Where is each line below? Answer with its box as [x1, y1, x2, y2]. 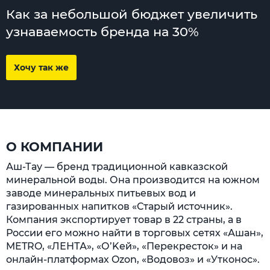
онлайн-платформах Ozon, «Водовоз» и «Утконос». [6, 254, 260, 265]
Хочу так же [14, 62, 69, 73]
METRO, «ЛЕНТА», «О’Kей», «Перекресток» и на [6, 240, 242, 252]
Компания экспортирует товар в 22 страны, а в [6, 214, 242, 225]
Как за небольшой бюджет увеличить [6, 7, 257, 22]
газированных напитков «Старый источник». [6, 201, 233, 212]
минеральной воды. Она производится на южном [6, 174, 260, 186]
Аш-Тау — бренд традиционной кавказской [6, 161, 228, 172]
